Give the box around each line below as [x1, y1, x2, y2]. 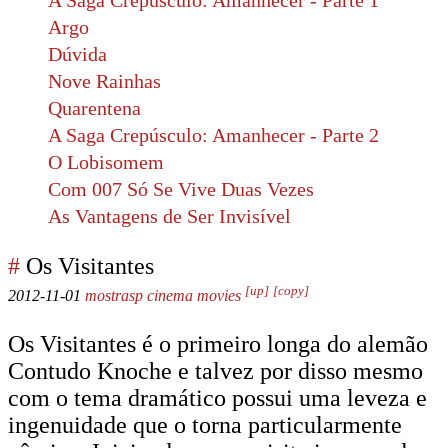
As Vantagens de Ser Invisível [48, 205, 291, 227]
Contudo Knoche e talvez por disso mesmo [8, 358, 423, 384]
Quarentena [48, 97, 141, 119]
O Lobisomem [48, 151, 164, 173]
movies [197, 287, 241, 304]
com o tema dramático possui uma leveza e [8, 385, 427, 411]
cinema [147, 287, 193, 304]
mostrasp [85, 287, 143, 304]
